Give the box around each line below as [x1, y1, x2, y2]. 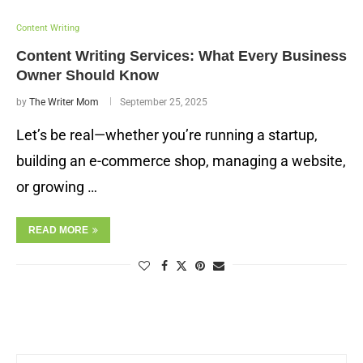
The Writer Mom [29, 96, 99, 108]
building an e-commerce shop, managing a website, [16, 152, 346, 169]
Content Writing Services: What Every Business [16, 48, 347, 64]
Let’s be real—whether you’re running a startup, [16, 126, 318, 143]
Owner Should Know [16, 67, 159, 83]
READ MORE [28, 224, 88, 236]
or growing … [16, 178, 97, 195]
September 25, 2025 [120, 96, 207, 108]
